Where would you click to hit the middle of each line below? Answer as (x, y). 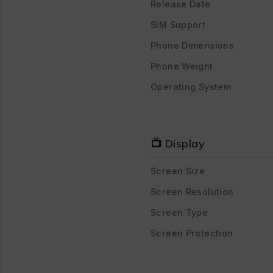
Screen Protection (192, 233)
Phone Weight (182, 66)
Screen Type (179, 212)
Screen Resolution (192, 191)
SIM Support (178, 24)
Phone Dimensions (192, 45)
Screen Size (178, 171)
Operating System (191, 87)
